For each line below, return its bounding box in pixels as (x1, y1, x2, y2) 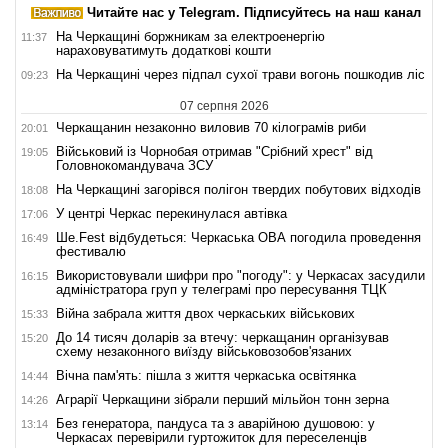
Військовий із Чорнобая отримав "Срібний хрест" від (56, 143, 373, 159)
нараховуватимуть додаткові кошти (56, 42, 271, 58)
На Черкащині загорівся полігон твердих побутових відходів (56, 181, 421, 197)
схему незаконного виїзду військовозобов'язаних (56, 343, 352, 359)
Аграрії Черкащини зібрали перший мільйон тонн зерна (56, 391, 389, 407)
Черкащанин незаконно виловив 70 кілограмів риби (56, 119, 366, 135)
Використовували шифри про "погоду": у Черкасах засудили (56, 267, 425, 283)
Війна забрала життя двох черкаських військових (56, 305, 355, 321)
